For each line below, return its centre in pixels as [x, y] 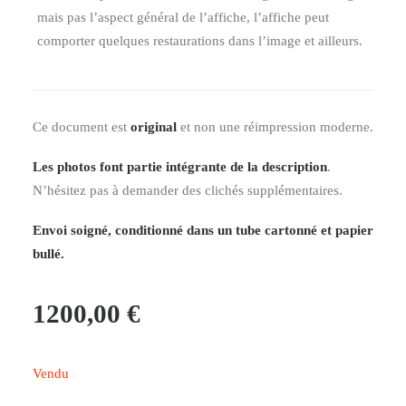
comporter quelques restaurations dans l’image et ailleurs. [200, 41]
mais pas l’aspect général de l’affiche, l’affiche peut [183, 17]
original [154, 127]
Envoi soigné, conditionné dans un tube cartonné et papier [203, 230]
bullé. [48, 254]
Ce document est [82, 127]
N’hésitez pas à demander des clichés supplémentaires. [188, 190]
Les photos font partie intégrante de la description [180, 167]
